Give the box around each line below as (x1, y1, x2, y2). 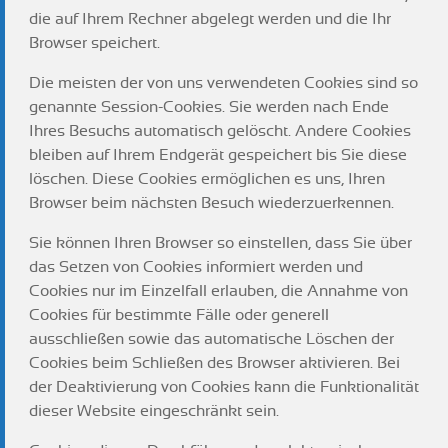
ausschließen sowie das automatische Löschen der (29, 330, 394, 348)
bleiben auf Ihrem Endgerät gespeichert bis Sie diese (29, 146, 407, 164)
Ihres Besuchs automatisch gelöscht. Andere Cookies (29, 122, 411, 140)
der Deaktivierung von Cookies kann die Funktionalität (29, 378, 419, 396)
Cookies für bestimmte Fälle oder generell (29, 306, 329, 324)
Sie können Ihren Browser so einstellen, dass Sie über (29, 234, 412, 252)
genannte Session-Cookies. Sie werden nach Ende (29, 98, 389, 116)
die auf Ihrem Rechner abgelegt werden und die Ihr (29, 10, 391, 28)
